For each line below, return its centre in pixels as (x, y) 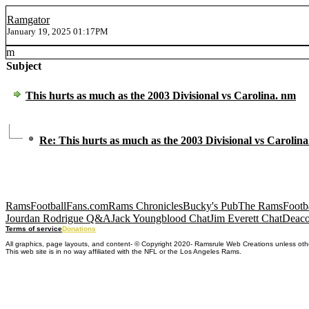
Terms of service (34, 229)
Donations (79, 229)
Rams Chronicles (146, 206)
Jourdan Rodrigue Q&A (58, 218)
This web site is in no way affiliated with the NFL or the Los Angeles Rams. (123, 251)
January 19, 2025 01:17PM (58, 31)
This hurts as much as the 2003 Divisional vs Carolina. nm (161, 96)
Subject (24, 66)
